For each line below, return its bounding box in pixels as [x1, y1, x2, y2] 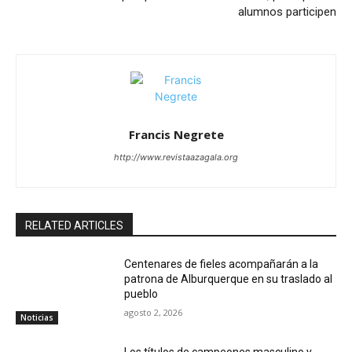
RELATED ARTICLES [25, 219, 123, 233]
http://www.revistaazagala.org [114, 152, 238, 163]
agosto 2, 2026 [124, 306, 183, 319]
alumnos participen [237, 5, 336, 20]
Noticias [20, 311, 53, 323]
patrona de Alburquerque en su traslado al [124, 273, 333, 286]
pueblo [124, 288, 159, 301]
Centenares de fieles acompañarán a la [124, 258, 319, 271]
